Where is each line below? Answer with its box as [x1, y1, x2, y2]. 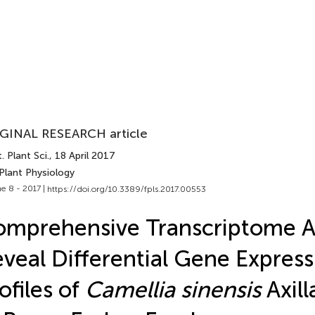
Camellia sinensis [84, 276, 261, 303]
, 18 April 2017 [49, 150, 115, 162]
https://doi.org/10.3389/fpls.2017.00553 [46, 184, 206, 194]
